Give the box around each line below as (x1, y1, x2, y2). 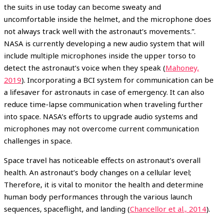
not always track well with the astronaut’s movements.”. (4, 26, 196, 36)
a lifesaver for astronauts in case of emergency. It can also (4, 87, 204, 97)
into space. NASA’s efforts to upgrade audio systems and (4, 111, 198, 121)
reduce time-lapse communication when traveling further (4, 99, 203, 109)
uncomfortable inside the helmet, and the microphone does (4, 14, 211, 24)
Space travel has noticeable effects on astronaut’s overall (4, 155, 200, 165)
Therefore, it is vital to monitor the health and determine (4, 179, 203, 189)
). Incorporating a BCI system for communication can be (21, 74, 214, 85)
